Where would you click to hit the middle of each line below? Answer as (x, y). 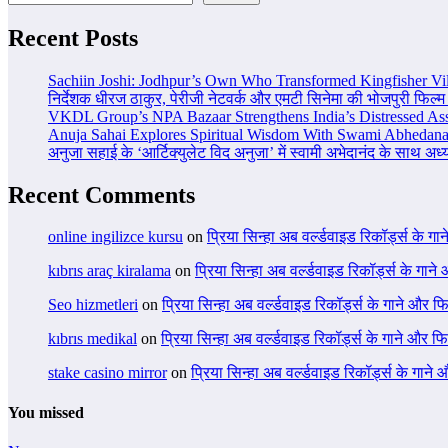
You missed (46, 412)
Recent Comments (101, 194)
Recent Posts (73, 37)
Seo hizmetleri (93, 305)
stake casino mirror (107, 373)
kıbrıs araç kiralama (109, 271)
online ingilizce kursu (115, 237)
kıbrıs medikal (92, 339)
